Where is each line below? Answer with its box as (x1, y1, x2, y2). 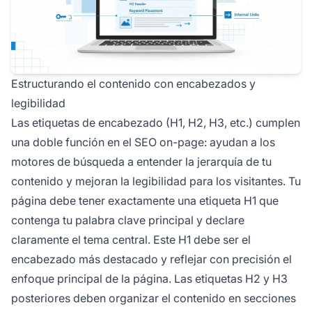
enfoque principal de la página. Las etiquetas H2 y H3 (11, 272, 288, 286)
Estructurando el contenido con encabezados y (11, 77, 256, 91)
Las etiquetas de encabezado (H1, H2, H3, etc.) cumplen (11, 116, 300, 130)
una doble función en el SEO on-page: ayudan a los (11, 135, 275, 150)
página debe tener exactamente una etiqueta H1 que (11, 194, 279, 208)
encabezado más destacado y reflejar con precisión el (11, 252, 292, 267)
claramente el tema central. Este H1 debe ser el (11, 233, 251, 247)
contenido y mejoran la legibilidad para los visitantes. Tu (11, 174, 301, 189)
